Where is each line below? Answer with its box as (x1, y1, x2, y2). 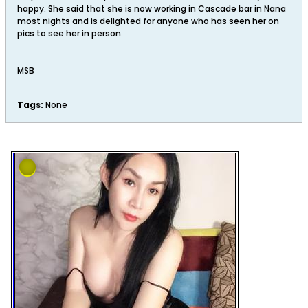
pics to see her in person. (17, 27, 123, 39)
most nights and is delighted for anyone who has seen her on (17, 15, 279, 27)
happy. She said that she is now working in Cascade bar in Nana (17, 3, 286, 14)
